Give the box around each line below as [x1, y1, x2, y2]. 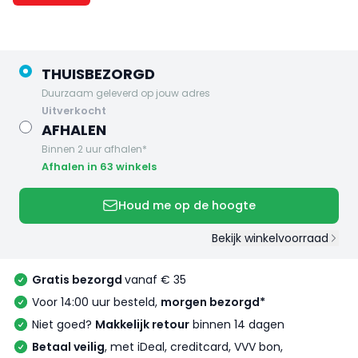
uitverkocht [49, 103, 106, 117]
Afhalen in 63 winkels [42, 159, 157, 173]
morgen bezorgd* [161, 294, 265, 311]
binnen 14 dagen [189, 316, 284, 333]
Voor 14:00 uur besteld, [32, 294, 161, 311]
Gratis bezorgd [32, 272, 125, 288]
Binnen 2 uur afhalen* [42, 141, 147, 156]
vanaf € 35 [125, 272, 186, 288]
